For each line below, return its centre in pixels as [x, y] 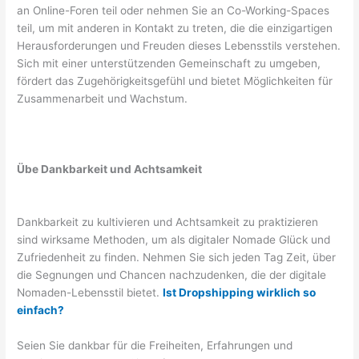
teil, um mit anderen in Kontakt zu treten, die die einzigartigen [175, 28]
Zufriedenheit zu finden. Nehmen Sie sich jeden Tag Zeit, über [177, 257]
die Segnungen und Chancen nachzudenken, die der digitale [172, 274]
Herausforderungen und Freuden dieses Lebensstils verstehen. [179, 46]
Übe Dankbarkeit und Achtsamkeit [110, 169]
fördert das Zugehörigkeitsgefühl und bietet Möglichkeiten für [175, 81]
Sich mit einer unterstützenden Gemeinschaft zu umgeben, [169, 64]
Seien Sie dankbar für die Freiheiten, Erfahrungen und [155, 345]
